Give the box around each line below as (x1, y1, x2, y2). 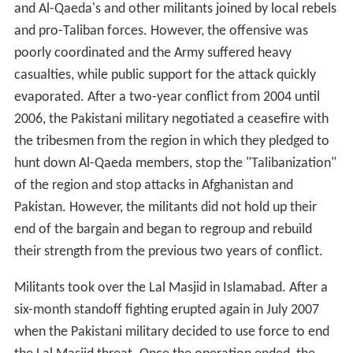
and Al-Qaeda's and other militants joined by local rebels (13, 2, 336, 17)
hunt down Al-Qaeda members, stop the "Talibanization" (13, 156, 336, 172)
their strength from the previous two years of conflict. (13, 244, 323, 260)
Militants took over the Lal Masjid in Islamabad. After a (13, 281, 328, 296)
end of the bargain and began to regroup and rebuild (13, 222, 312, 238)
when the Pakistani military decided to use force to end (13, 325, 329, 340)
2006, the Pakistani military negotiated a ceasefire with (13, 112, 329, 128)
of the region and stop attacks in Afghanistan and (13, 178, 293, 194)
